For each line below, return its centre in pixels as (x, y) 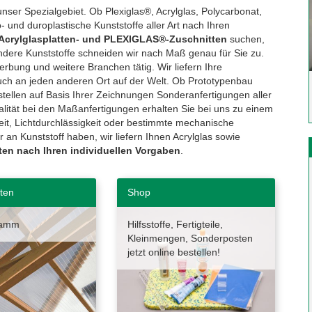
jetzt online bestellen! (173, 252)
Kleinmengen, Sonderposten (190, 238)
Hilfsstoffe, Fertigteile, (175, 224)
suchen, (246, 39)
